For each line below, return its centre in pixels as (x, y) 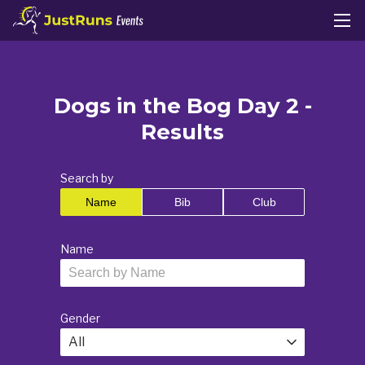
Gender (80, 318)
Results (182, 132)
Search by (87, 178)
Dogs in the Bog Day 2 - (182, 106)
